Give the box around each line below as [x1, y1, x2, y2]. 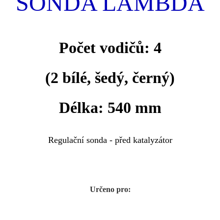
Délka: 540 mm [58, 98, 162, 116]
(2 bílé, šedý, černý [45, 68, 169, 86]
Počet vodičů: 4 [58, 38, 162, 56]
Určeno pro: [89, 185, 131, 193]
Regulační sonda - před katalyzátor [48, 135, 172, 145]
